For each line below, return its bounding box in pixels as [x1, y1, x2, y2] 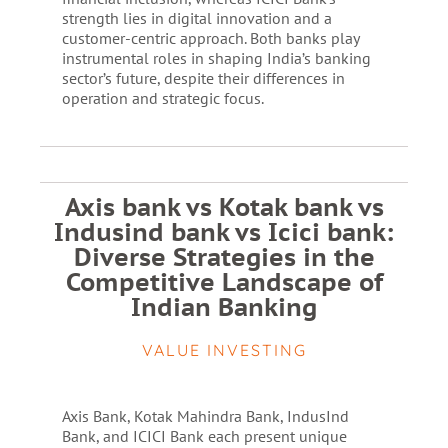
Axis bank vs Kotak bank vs [64, 191, 384, 223]
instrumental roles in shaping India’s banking [61, 48, 371, 68]
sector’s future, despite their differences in [61, 68, 345, 88]
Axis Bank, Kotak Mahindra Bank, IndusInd [61, 406, 349, 426]
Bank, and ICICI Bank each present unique [61, 426, 347, 446]
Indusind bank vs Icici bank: [54, 216, 394, 248]
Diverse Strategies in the [73, 241, 375, 273]
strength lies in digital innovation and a [61, 8, 332, 28]
